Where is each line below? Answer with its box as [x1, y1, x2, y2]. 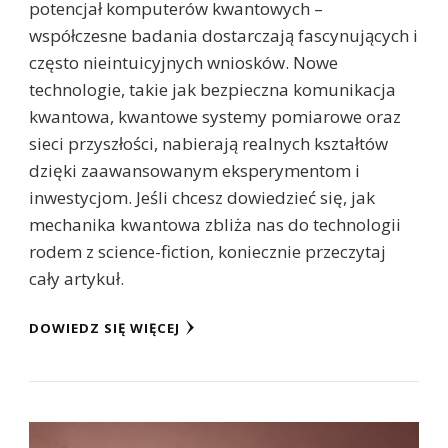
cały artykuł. [29, 267, 124, 291]
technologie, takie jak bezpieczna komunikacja [29, 78, 396, 102]
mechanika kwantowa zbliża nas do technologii [29, 213, 401, 237]
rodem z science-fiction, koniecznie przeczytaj [29, 240, 386, 264]
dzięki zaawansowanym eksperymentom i [29, 159, 360, 183]
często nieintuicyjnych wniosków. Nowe [29, 51, 338, 75]
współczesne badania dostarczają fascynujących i [29, 24, 418, 48]
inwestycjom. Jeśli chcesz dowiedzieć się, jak [29, 186, 375, 210]
